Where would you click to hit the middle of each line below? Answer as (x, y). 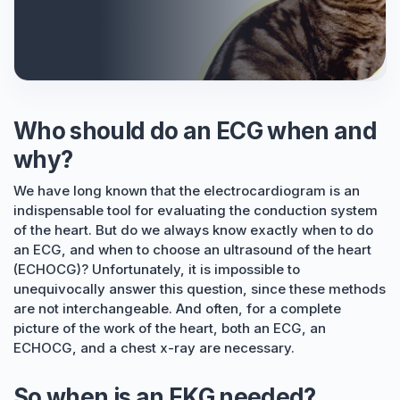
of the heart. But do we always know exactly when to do (193, 230)
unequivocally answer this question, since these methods (200, 289)
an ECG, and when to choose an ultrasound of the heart (192, 250)
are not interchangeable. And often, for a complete (177, 308)
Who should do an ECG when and (196, 131)
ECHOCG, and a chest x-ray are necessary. (154, 348)
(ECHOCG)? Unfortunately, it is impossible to (157, 269)
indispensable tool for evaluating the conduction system (196, 210)
